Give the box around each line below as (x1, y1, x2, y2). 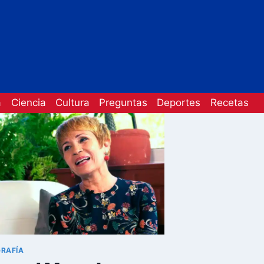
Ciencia (11, 97, 46, 109)
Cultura (55, 97, 90, 109)
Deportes (157, 97, 201, 109)
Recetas (210, 97, 249, 109)
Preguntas (99, 97, 148, 109)
